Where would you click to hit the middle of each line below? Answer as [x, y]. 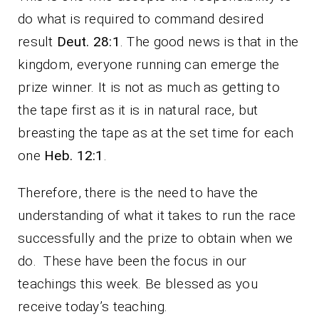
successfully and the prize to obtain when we [156, 238]
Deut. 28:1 [89, 41]
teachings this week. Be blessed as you [138, 283]
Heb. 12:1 [74, 155]
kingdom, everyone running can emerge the [149, 64]
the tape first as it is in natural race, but [138, 110]
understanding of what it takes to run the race [157, 215]
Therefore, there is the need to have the [138, 192]
